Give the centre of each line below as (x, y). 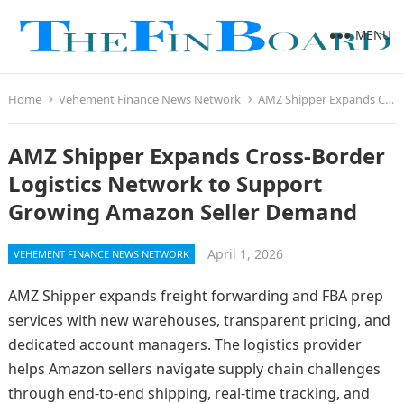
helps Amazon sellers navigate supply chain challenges (194, 369)
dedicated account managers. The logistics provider (184, 344)
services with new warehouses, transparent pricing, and (199, 320)
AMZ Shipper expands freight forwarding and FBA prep (195, 296)
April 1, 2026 (245, 254)
